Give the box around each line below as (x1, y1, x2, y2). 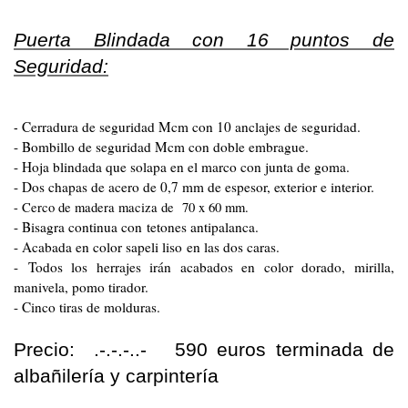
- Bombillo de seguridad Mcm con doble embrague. (14, 138, 309, 157)
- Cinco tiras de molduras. (14, 298, 160, 317)
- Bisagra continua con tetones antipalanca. (14, 218, 259, 237)
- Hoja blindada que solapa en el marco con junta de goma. (14, 158, 350, 177)
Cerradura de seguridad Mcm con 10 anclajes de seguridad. (22, 117, 361, 137)
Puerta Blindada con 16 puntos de (14, 29, 394, 52)
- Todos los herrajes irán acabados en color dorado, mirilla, (14, 258, 394, 277)
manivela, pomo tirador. (14, 278, 148, 297)
